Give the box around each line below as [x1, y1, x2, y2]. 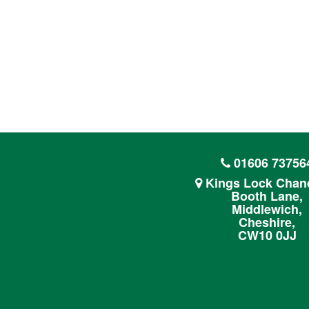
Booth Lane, [231, 187, 303, 205]
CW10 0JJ [237, 226, 297, 244]
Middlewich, [232, 200, 302, 218]
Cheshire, [239, 213, 295, 231]
